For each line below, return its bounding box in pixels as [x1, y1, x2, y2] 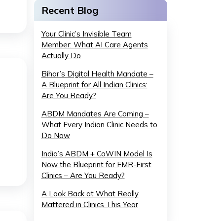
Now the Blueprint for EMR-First [41, 160, 151, 169]
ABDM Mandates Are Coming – [41, 109, 149, 118]
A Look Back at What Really [41, 189, 139, 198]
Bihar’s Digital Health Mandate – [41, 69, 153, 78]
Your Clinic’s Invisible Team [41, 29, 132, 38]
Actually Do [41, 51, 81, 60]
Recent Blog [41, 4, 99, 16]
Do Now [41, 131, 70, 140]
